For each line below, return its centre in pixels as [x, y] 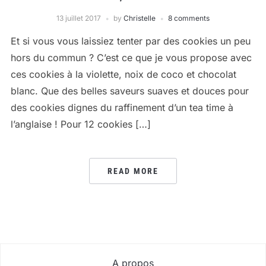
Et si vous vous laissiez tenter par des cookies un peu [130, 41]
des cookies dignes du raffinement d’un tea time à [122, 107]
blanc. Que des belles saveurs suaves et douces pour [129, 91]
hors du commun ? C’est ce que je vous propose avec [131, 57]
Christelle [140, 18]
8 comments [189, 18]
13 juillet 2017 [79, 18]
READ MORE [133, 171]
